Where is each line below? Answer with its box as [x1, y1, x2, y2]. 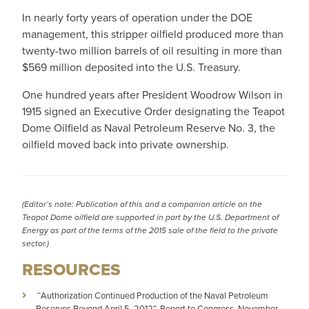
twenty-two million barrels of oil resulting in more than [22, 43, 282, 59]
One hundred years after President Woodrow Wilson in [22, 87, 283, 103]
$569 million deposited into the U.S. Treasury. [22, 59, 241, 75]
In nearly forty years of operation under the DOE [22, 10, 252, 26]
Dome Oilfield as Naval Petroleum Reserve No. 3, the [22, 120, 275, 136]
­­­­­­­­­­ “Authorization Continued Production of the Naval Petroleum [35, 289, 268, 302]
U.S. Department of [208, 211, 279, 223]
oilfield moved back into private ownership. [22, 137, 229, 152]
